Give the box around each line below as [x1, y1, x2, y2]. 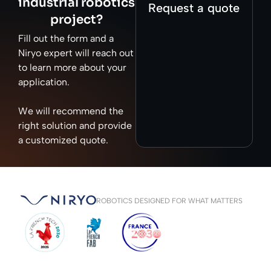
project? [50, 11, 103, 27]
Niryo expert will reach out [18, 47, 134, 59]
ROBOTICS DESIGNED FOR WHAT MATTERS [96, 196, 243, 205]
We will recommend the [18, 105, 123, 117]
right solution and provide [18, 119, 132, 131]
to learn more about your [18, 61, 126, 73]
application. [18, 76, 70, 88]
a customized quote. [18, 134, 108, 146]
